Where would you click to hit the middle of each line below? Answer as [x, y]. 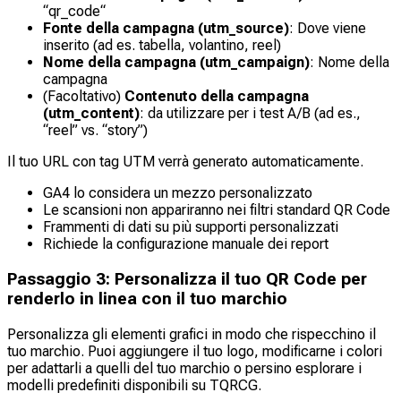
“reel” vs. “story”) [95, 131]
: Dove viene [328, 29]
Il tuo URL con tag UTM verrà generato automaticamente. [185, 162]
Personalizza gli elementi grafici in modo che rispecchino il [192, 334]
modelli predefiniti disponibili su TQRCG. [134, 385]
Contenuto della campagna [217, 97]
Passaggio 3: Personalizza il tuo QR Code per [187, 279]
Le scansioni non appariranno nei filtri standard [188, 210]
